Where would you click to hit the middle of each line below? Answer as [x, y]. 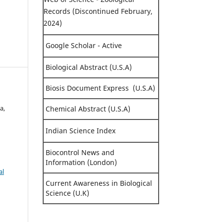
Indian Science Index [81, 130]
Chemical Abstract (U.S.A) [87, 109]
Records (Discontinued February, [98, 11]
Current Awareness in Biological [99, 183]
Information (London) [80, 162]
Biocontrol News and [80, 152]
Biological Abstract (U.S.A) [88, 67]
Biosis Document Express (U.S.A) [99, 88]
